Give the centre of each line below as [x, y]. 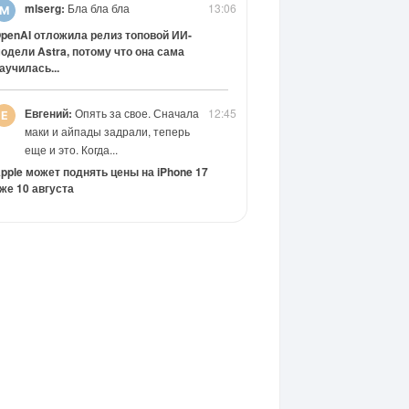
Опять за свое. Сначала [135, 113]
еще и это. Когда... [71, 149]
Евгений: [48, 113]
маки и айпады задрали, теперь [107, 131]
